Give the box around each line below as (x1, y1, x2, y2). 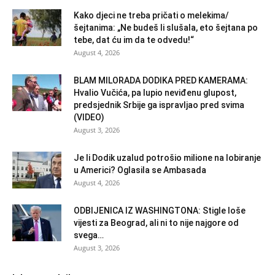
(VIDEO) (74, 112, 104, 122)
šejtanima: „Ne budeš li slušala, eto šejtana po (74, 22, 258, 33)
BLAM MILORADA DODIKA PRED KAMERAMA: (74, 75, 248, 85)
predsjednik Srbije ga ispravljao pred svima (74, 99, 244, 110)
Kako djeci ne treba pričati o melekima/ (74, 10, 229, 20)
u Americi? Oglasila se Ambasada (74, 165, 206, 175)
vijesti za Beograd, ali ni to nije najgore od (74, 217, 239, 228)
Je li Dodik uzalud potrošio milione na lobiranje (74, 152, 261, 163)
